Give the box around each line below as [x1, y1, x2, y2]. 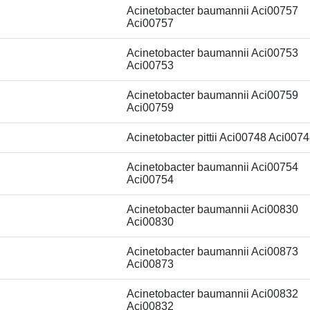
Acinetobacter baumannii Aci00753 [127, 47, 298, 59]
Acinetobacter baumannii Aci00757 [127, 5, 298, 17]
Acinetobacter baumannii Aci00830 [127, 203, 298, 215]
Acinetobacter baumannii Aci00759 [127, 89, 298, 101]
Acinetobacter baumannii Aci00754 [127, 161, 298, 173]
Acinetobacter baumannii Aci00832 [127, 288, 298, 300]
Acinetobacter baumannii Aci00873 [127, 246, 298, 257]
